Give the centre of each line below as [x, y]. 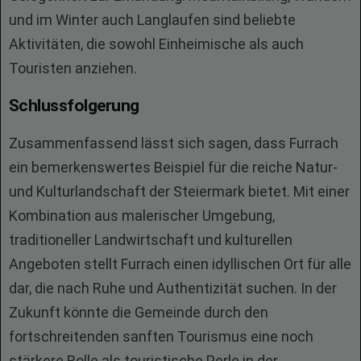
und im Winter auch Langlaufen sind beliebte [152, 20]
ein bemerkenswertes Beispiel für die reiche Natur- [173, 167]
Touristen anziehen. [73, 68]
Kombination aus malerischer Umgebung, [142, 216]
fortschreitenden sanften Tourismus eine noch [161, 336]
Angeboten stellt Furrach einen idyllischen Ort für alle [180, 264]
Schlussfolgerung [74, 106]
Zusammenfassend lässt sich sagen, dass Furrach [174, 143]
